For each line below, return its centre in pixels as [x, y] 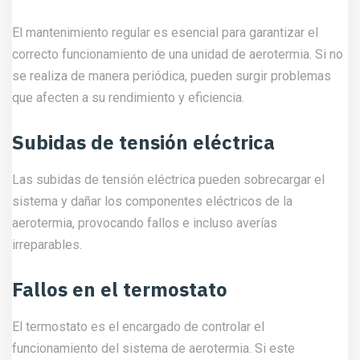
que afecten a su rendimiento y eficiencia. [128, 98]
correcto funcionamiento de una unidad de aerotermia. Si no [178, 54]
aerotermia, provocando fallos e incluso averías [145, 223]
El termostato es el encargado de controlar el [138, 327]
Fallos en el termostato [120, 289]
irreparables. [47, 245]
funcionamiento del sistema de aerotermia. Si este [153, 348]
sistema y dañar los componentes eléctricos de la [152, 201]
